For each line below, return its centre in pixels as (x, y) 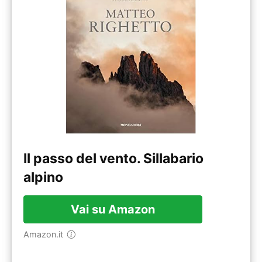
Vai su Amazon (113, 210)
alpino (43, 177)
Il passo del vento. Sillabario (113, 159)
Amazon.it (46, 235)
